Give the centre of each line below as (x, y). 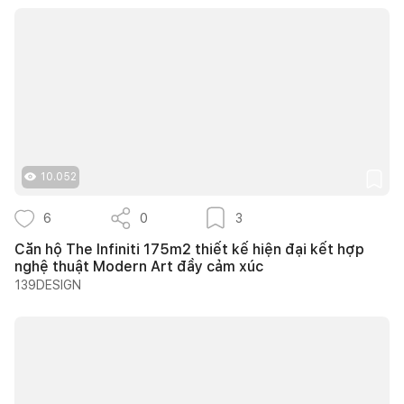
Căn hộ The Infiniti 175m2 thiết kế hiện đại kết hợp (189, 249)
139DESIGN (48, 285)
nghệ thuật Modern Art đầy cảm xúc (139, 266)
